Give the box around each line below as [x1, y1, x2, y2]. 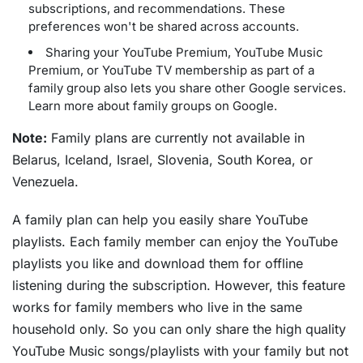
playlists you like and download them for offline [12, 255, 303, 272]
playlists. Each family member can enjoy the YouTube [12, 233, 338, 250]
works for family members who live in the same [12, 299, 302, 316]
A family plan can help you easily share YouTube [12, 211, 308, 228]
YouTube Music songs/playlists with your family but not [12, 343, 348, 360]
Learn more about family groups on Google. [28, 98, 277, 114]
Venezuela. [12, 173, 79, 190]
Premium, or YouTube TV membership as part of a [28, 62, 314, 79]
